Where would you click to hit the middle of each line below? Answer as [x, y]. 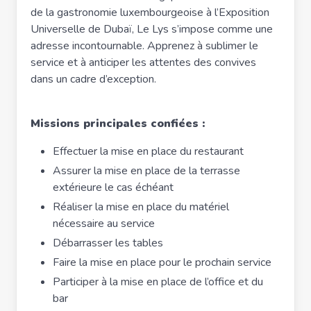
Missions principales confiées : [118, 124]
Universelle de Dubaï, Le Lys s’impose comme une [152, 29]
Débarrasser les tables [108, 243]
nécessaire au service [104, 224]
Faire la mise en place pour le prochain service [162, 262]
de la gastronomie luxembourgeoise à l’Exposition [150, 12]
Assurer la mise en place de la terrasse [146, 171]
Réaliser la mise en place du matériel [141, 207]
